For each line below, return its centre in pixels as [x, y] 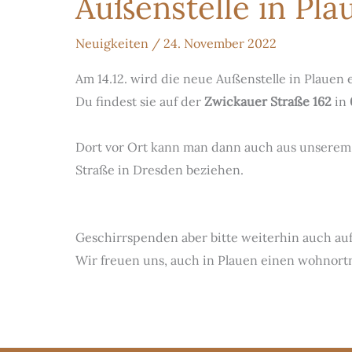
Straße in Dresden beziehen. [159, 170]
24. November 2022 [220, 43]
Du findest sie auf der [140, 102]
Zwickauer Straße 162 [268, 102]
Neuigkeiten [112, 43]
